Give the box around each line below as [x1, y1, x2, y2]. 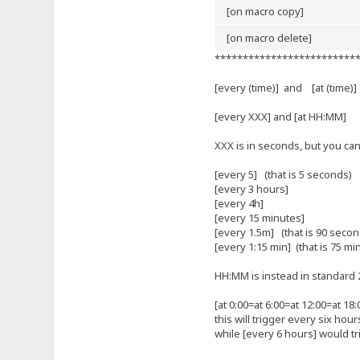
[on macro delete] [226, 30, 324, 45]
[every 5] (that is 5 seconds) [214, 166, 352, 182]
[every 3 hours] [214, 181, 288, 196]
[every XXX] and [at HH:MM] [214, 108, 346, 124]
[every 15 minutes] [214, 210, 305, 225]
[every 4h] [214, 195, 264, 211]
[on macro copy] [226, 3, 316, 18]
